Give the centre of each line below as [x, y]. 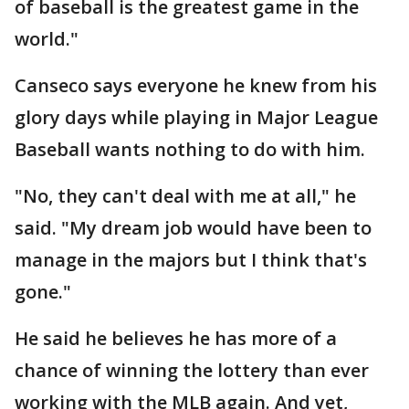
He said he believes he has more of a [176, 338]
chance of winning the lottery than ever [192, 370]
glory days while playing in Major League [196, 117]
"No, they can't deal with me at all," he [185, 196]
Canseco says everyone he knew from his [196, 85]
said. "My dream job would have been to [193, 228]
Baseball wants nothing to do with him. [190, 149]
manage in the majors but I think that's [191, 260]
